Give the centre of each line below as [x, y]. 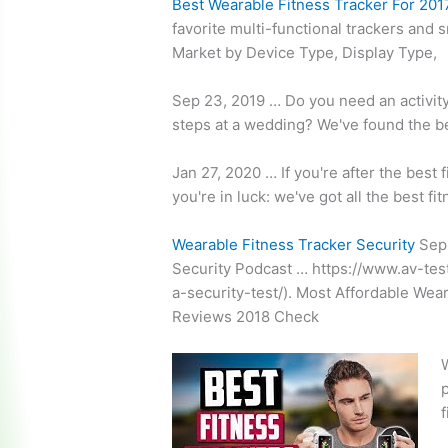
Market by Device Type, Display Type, [305, 53]
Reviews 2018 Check [246, 317]
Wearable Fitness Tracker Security [294, 245]
